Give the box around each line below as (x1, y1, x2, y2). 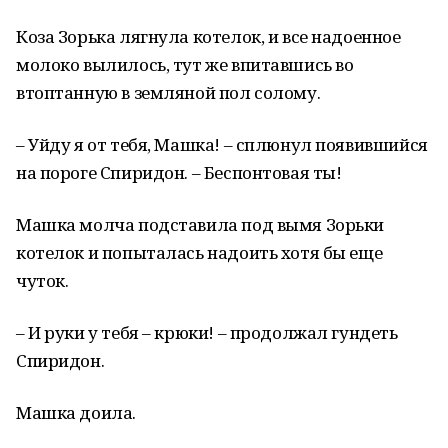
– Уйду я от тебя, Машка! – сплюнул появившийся (16, 133, 428, 156)
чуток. (16, 269, 69, 292)
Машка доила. (16, 401, 136, 424)
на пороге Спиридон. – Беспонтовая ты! (16, 161, 342, 184)
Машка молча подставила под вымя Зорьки (16, 213, 385, 236)
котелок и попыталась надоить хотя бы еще (16, 241, 383, 264)
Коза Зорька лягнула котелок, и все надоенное (16, 25, 401, 48)
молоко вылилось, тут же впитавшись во (16, 53, 354, 76)
